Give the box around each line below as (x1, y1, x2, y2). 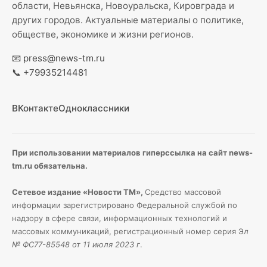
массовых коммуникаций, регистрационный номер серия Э (12, 226, 244, 236)
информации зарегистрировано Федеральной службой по (12, 200, 237, 210)
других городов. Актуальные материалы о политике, (12, 14, 244, 26)
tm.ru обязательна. (12, 161, 88, 170)
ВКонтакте (12, 103, 58, 114)
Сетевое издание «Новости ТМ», (12, 187, 145, 197)
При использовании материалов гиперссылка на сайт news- (12, 148, 253, 157)
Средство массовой (145, 187, 221, 197)
